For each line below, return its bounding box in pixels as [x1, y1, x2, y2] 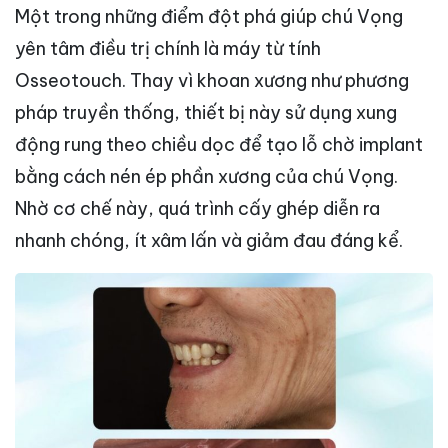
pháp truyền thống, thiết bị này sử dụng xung [15, 100, 397, 124]
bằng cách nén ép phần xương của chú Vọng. [15, 164, 398, 188]
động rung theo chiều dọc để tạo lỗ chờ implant [15, 132, 423, 156]
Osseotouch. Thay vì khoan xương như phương [15, 68, 409, 92]
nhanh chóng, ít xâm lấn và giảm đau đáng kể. [15, 228, 403, 252]
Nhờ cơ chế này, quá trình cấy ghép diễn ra [15, 196, 380, 220]
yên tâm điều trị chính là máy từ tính [15, 36, 321, 60]
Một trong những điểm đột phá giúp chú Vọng [15, 4, 403, 28]
